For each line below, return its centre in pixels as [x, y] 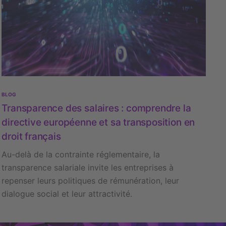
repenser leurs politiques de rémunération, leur [91, 181]
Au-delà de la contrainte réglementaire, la [81, 155]
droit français [31, 137]
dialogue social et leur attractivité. [67, 194]
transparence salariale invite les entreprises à [88, 168]
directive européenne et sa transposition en [98, 123]
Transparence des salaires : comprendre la [96, 108]
